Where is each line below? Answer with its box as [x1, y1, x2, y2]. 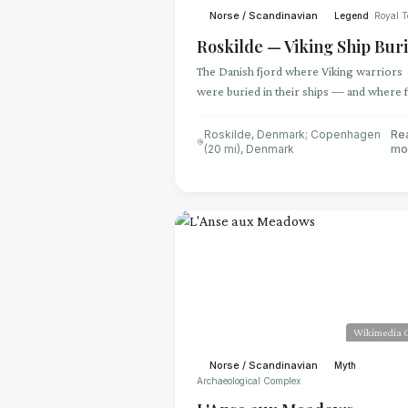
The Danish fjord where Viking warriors [197, 64, 403, 78]
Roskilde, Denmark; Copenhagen [204, 127, 382, 141]
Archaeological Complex [197, 375, 301, 386]
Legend [334, 9, 369, 21]
